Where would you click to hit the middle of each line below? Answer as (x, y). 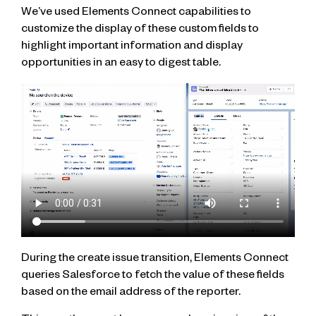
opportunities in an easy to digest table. (121, 65)
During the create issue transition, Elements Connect (155, 260)
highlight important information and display (132, 48)
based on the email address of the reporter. (131, 294)
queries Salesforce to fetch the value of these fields (153, 277)
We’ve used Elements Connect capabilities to (136, 14)
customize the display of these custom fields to (140, 31)
